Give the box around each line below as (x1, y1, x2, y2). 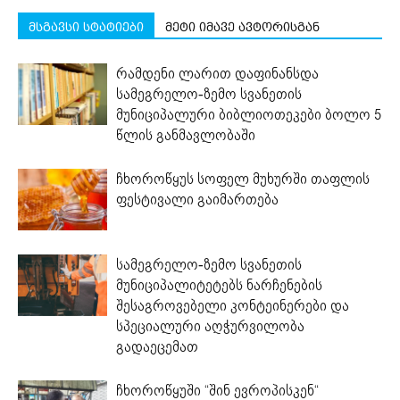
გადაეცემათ (116, 336, 198, 357)
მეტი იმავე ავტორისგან (165, 19, 320, 34)
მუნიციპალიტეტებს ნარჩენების (116, 274, 322, 296)
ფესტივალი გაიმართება (116, 188, 279, 210)
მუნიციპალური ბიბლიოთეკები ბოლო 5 (116, 104, 381, 125)
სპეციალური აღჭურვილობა (116, 315, 304, 337)
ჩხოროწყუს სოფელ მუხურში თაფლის (116, 168, 370, 189)
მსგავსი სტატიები (29, 19, 144, 34)
